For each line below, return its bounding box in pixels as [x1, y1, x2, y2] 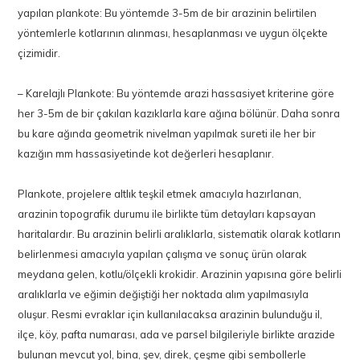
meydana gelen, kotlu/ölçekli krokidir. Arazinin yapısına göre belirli [18, 268, 342, 280]
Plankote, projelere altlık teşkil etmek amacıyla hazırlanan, [18, 187, 302, 200]
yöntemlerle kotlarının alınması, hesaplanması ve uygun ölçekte [18, 27, 329, 39]
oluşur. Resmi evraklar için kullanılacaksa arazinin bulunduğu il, [18, 308, 323, 321]
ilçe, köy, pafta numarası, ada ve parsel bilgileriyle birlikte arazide [18, 328, 336, 341]
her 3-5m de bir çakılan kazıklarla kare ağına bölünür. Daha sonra [18, 107, 341, 120]
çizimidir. [18, 47, 61, 59]
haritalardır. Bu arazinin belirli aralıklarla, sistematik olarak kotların [18, 227, 342, 240]
